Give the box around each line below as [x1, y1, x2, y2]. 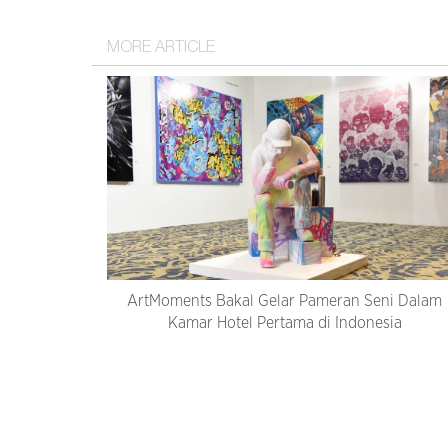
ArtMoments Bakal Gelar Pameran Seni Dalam [127, 293, 442, 310]
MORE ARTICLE [107, 41, 215, 58]
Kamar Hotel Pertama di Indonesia [167, 315, 402, 332]
